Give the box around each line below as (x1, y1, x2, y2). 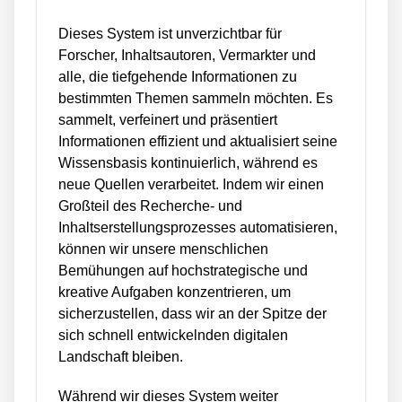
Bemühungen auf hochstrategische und (58, 263, 308, 278)
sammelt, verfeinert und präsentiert (58, 112, 277, 127)
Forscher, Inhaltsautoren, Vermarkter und (58, 48, 316, 63)
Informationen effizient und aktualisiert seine (58, 134, 337, 149)
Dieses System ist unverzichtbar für (58, 26, 282, 41)
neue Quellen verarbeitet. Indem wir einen (58, 177, 324, 192)
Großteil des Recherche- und (58, 198, 242, 214)
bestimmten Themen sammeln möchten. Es (58, 91, 333, 106)
